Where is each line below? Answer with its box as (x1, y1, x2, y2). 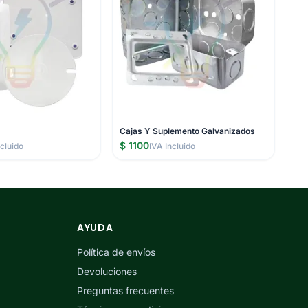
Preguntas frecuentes (77, 285, 174, 296)
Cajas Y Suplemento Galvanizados (120, 125, 256, 136)
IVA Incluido (149, 140, 196, 151)
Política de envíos (77, 246, 155, 258)
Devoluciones (77, 265, 137, 277)
